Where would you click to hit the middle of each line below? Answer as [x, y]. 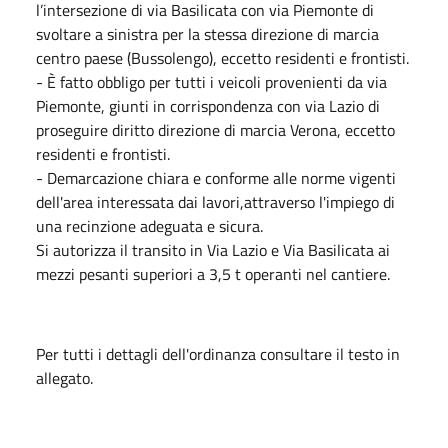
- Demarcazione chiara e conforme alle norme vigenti [216, 177]
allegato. [64, 377]
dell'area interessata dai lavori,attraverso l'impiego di [215, 201]
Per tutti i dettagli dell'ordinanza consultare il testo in [218, 353]
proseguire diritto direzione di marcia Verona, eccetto [215, 129]
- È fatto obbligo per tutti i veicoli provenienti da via [211, 81]
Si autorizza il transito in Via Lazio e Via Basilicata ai [213, 249]
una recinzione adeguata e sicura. [149, 225]
